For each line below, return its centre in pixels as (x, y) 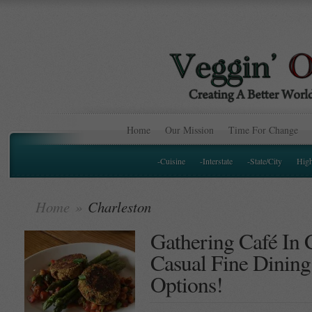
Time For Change (263, 130)
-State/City (265, 161)
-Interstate (216, 161)
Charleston (118, 207)
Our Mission (189, 130)
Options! (187, 284)
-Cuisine (171, 161)
